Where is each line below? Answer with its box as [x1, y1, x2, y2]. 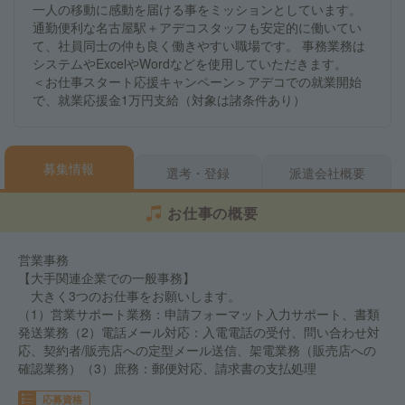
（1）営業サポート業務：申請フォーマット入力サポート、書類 [18, 305, 380, 323]
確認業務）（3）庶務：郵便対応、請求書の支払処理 [18, 359, 316, 377]
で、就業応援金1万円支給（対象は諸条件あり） [33, 90, 306, 108]
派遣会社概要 [288, 164, 365, 182]
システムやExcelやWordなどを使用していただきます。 [33, 54, 347, 72]
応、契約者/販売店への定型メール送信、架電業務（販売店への [18, 341, 376, 359]
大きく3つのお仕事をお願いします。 [18, 287, 240, 305]
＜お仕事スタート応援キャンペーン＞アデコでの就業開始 [33, 72, 362, 90]
